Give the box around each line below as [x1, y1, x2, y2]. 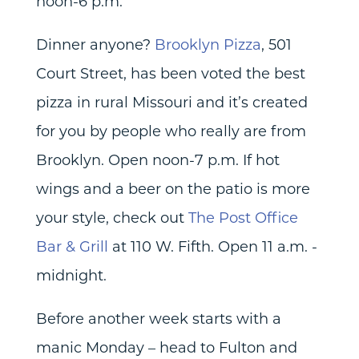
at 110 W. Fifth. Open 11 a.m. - [107, 236, 317, 256]
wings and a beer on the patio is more [35, 179, 310, 199]
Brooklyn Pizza [154, 34, 261, 54]
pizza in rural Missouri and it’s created [35, 92, 308, 112]
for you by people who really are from [35, 121, 306, 141]
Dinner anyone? [35, 34, 155, 54]
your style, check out [35, 208, 188, 228]
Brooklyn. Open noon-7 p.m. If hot [35, 150, 280, 170]
